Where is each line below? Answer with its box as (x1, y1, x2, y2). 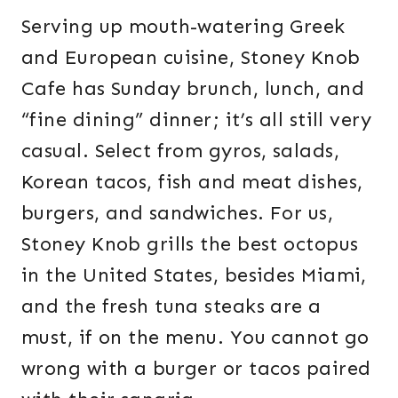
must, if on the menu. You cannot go (21, 325, 370, 350)
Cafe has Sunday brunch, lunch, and (21, 76, 364, 101)
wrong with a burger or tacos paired (21, 356, 371, 381)
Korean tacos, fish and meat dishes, (21, 170, 363, 195)
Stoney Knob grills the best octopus (21, 232, 359, 257)
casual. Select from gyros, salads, (21, 139, 339, 163)
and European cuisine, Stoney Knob (21, 45, 361, 70)
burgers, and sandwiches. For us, (21, 201, 334, 226)
